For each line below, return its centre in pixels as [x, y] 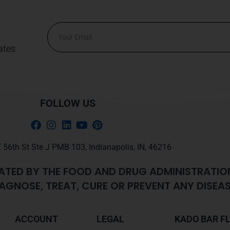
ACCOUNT [36, 219]
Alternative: [69, 59]
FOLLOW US [68, 103]
